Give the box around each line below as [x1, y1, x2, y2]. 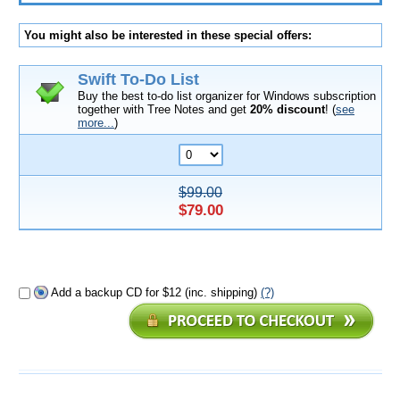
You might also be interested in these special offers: [24, 29, 312, 42]
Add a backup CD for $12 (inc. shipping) [51, 286, 257, 299]
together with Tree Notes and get [78, 103, 250, 116]
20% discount [250, 103, 325, 116]
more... [78, 116, 114, 129]
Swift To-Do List [78, 71, 199, 88]
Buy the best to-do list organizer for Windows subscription [78, 89, 376, 103]
